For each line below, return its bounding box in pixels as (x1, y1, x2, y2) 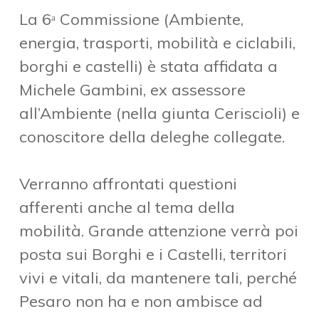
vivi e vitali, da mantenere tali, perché (19, 268, 297, 288)
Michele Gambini (19, 80, 143, 100)
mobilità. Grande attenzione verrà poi (19, 221, 298, 241)
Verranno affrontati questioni (19, 174, 237, 194)
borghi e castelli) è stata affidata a (19, 56, 278, 77)
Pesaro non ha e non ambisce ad (19, 291, 263, 312)
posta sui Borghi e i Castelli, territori (19, 244, 287, 265)
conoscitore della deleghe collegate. (19, 127, 285, 147)
